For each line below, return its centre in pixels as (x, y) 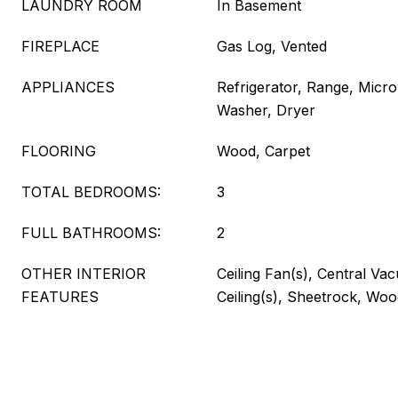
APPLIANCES (68, 87)
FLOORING (59, 151)
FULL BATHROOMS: (91, 233)
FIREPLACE (60, 46)
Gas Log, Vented (272, 46)
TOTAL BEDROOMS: (91, 192)
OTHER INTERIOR (84, 274)
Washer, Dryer (266, 110)
